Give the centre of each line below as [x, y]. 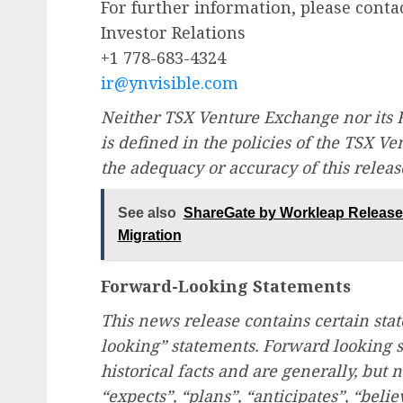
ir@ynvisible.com [170, 82]
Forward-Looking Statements [226, 286]
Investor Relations [173, 32]
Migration [149, 236]
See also [147, 213]
